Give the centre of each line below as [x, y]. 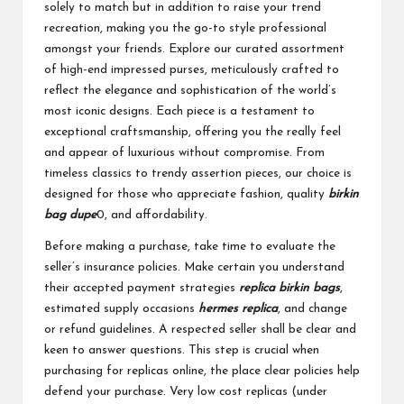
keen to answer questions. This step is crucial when [182, 350]
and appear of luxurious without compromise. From [184, 152]
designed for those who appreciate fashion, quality [186, 194]
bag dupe [70, 215]
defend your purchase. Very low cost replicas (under [186, 391]
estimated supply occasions [121, 308]
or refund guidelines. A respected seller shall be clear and [200, 329]
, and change [312, 308]
